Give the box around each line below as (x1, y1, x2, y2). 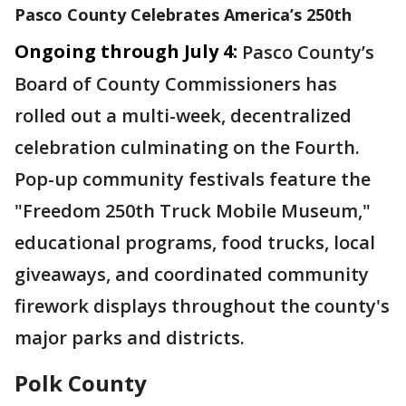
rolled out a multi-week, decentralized (14, 103, 352, 128)
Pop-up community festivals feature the (14, 167, 371, 191)
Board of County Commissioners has (14, 72, 337, 96)
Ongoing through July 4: (14, 39, 237, 63)
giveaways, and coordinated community (14, 262, 369, 286)
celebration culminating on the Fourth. (14, 135, 360, 159)
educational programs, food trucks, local (14, 230, 375, 255)
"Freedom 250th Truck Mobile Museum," (14, 198, 371, 223)
